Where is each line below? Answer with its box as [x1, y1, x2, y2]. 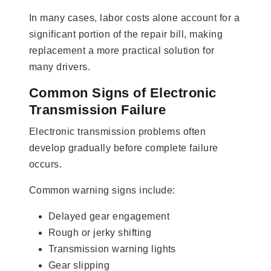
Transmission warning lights [48, 243, 176, 254]
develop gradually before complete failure [29, 142, 218, 153]
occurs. [29, 158, 62, 169]
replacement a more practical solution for [29, 45, 215, 56]
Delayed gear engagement [48, 211, 170, 221]
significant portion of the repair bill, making [29, 28, 223, 39]
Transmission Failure [29, 102, 166, 117]
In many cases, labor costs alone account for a [29, 12, 240, 23]
